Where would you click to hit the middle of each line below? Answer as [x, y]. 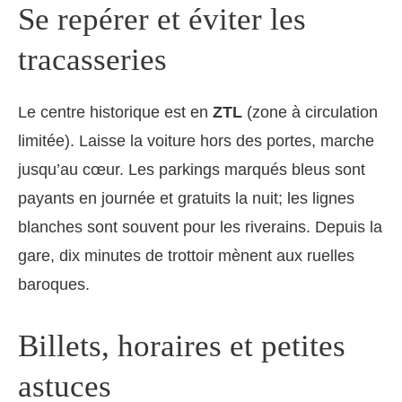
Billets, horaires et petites [182, 346]
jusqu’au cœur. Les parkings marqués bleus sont [192, 170]
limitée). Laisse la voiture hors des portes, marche [196, 141]
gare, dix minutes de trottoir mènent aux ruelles [186, 256]
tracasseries [92, 60]
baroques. [54, 285]
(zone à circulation [310, 113]
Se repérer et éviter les [162, 20]
